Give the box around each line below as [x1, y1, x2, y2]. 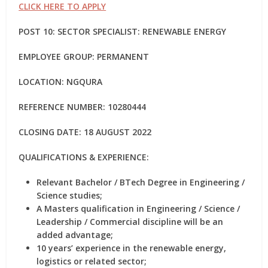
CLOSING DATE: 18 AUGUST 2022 [19, 126, 152, 138]
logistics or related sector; [36, 255, 147, 267]
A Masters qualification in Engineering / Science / [36, 203, 240, 214]
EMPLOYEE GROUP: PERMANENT [19, 51, 150, 62]
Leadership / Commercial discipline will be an [36, 216, 224, 227]
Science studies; [36, 190, 103, 201]
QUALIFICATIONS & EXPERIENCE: [19, 151, 150, 163]
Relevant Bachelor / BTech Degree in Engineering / [36, 176, 245, 188]
